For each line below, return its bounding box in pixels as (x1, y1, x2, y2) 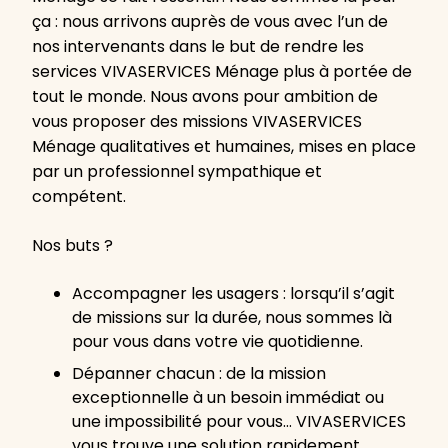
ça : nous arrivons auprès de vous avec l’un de (32, 10, 388, 34)
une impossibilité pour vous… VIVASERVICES (72, 410, 406, 434)
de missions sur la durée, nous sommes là (72, 306, 392, 330)
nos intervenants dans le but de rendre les (32, 35, 364, 59)
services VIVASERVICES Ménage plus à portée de (32, 60, 412, 84)
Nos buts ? (32, 234, 113, 258)
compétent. (32, 185, 126, 209)
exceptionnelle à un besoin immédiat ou (72, 386, 384, 410)
